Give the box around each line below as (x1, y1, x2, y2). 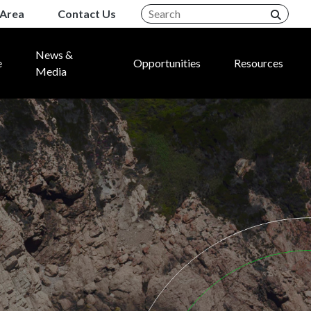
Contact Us (58, 7, 116, 20)
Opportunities (133, 56, 201, 69)
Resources (234, 56, 283, 69)
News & (35, 48, 73, 61)
